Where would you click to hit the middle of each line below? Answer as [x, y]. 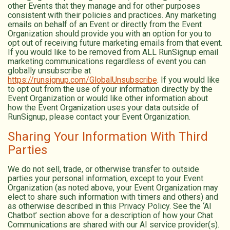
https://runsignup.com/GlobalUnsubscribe [82, 80]
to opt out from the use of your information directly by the [110, 89]
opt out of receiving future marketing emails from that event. [115, 43]
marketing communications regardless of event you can [107, 61]
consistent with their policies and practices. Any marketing [112, 15]
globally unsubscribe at [49, 70]
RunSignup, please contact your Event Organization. [99, 117]
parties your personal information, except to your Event [106, 178]
